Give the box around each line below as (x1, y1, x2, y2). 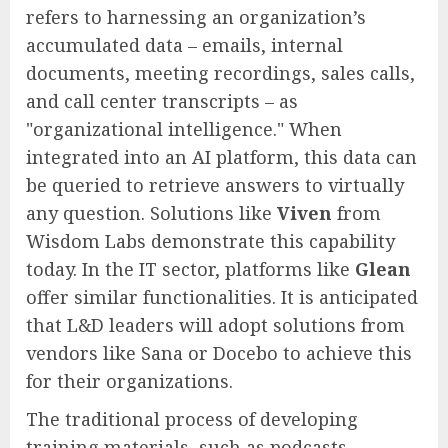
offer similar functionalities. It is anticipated (26, 284, 418, 309)
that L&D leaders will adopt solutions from (26, 312, 405, 337)
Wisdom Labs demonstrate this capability (26, 228, 395, 253)
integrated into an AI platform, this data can (26, 144, 417, 169)
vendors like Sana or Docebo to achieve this (26, 340, 412, 365)
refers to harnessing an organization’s (26, 4, 366, 29)
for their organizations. (26, 368, 233, 393)
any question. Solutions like (26, 200, 277, 225)
